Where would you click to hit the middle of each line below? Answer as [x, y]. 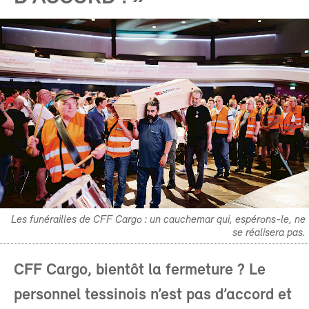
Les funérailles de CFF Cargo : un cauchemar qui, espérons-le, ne [158, 220]
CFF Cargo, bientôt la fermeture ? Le [140, 270]
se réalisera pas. [269, 233]
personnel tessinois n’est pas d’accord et [153, 295]
